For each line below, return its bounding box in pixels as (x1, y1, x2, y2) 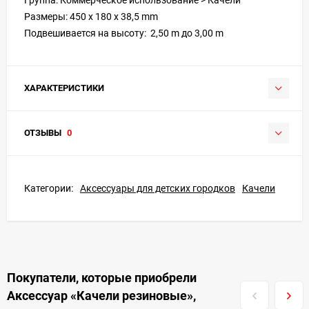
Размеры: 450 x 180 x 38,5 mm (24, 10, 158, 22)
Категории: (24, 182, 73, 194)
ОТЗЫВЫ (24, 127, 63, 138)
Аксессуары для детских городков (80, 182, 235, 194)
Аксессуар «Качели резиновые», (7, 288, 196, 303)
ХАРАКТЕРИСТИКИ (24, 82, 104, 93)
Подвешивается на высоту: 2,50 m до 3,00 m (24, 27, 223, 39)
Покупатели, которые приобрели (7, 270, 197, 285)
